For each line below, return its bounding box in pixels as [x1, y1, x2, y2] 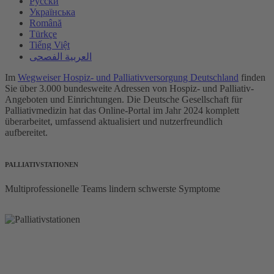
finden [239, 72, 265, 83]
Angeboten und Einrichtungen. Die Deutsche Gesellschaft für [5, 94, 242, 105]
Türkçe [29, 28, 57, 39]
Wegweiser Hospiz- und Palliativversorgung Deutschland [18, 72, 239, 83]
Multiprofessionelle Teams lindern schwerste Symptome [5, 183, 220, 194]
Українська [29, 6, 75, 17]
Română [29, 17, 62, 28]
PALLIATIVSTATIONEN [5, 160, 78, 168]
